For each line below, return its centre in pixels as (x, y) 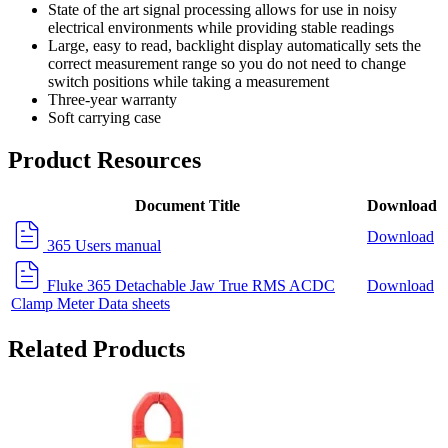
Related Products (96, 349)
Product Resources (104, 160)
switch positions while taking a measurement (188, 82)
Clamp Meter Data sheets (90, 304)
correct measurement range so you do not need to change (227, 64)
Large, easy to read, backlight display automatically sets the (234, 46)
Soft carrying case (104, 118)
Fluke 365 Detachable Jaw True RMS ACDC (189, 286)
